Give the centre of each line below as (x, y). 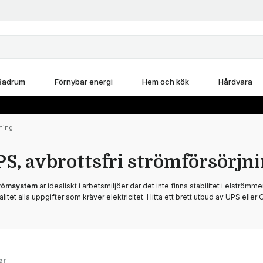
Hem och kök (165, 82)
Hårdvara (235, 82)
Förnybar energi (83, 82)
